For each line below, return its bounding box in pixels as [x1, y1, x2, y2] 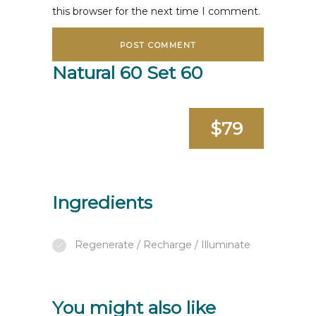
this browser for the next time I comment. [52, 4, 260, 18]
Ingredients [52, 191, 152, 213]
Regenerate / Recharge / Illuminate [75, 238, 250, 251]
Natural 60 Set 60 [52, 61, 202, 83]
